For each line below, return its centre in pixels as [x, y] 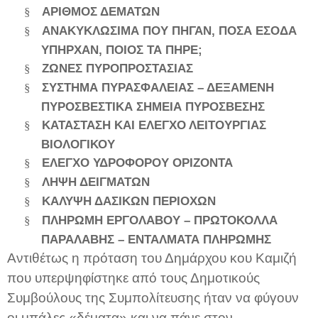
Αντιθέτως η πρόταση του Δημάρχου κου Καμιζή [152, 258]
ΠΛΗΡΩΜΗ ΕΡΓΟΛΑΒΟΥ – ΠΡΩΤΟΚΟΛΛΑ [160, 220]
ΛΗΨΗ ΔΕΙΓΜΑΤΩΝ [96, 181]
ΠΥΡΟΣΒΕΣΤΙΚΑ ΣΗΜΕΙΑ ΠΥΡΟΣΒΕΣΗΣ [153, 106]
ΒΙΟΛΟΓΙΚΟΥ [78, 144]
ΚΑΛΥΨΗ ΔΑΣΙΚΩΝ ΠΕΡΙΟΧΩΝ [129, 201]
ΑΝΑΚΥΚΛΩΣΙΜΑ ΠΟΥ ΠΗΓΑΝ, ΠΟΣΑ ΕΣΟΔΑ [169, 30]
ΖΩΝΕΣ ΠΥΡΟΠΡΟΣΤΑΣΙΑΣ [117, 68]
